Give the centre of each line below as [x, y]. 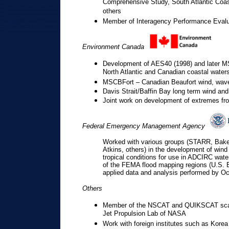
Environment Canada [113, 47]
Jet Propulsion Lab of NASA [144, 214]
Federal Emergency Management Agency [144, 126]
